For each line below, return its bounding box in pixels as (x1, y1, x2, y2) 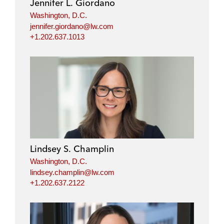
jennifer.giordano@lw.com (30, 21, 113, 30)
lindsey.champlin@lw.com (30, 167, 114, 176)
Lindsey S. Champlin (30, 143, 114, 155)
